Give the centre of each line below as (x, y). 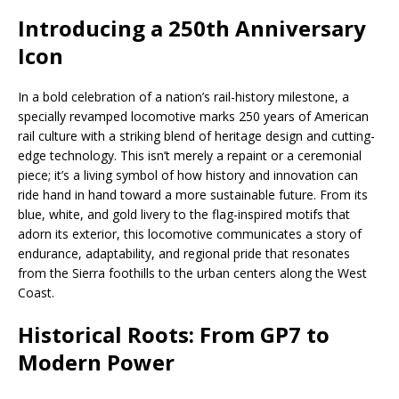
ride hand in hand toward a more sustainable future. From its (193, 195)
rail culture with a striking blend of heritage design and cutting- (196, 136)
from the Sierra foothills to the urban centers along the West (192, 273)
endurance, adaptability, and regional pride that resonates (184, 254)
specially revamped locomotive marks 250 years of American (193, 117)
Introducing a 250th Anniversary (192, 28)
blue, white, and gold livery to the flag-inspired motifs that (184, 215)
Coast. (36, 293)
